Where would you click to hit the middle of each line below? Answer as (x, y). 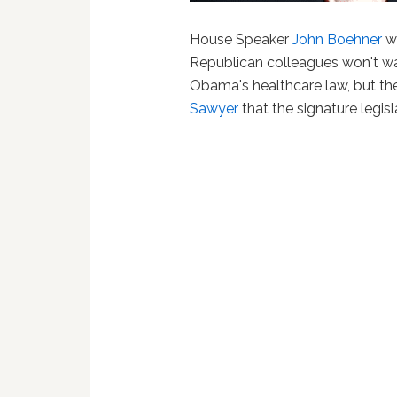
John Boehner (338, 39)
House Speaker (241, 39)
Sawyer (214, 109)
